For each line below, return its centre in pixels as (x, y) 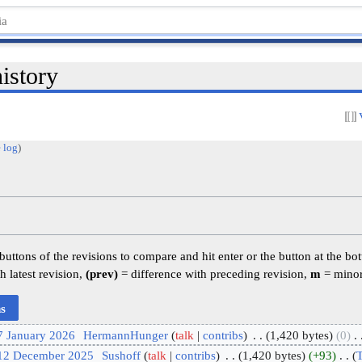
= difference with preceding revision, (215, 274)
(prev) (102, 274)
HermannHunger (125, 335)
